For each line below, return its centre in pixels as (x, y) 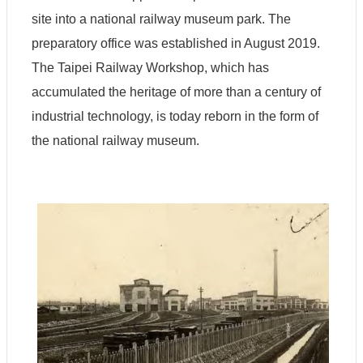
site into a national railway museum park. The (161, 19)
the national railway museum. (115, 140)
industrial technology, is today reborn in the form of (175, 116)
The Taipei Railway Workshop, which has (150, 67)
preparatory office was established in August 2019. (176, 43)
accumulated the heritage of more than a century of (176, 92)
